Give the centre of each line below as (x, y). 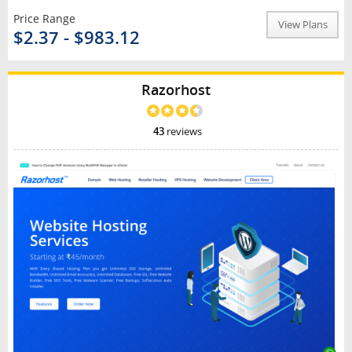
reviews (183, 131)
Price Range (44, 19)
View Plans (302, 25)
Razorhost (176, 90)
